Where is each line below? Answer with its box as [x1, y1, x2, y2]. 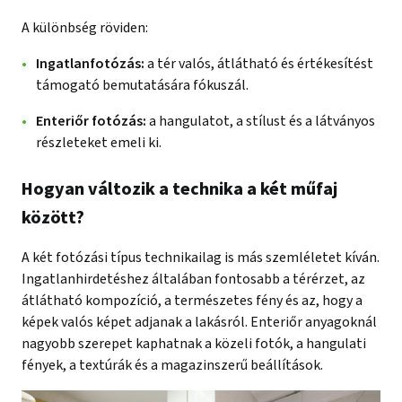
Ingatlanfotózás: [36, 53, 144, 74]
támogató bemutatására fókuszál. [36, 74, 249, 95]
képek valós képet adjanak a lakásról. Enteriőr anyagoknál [22, 311, 377, 332]
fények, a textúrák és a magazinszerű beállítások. [22, 354, 323, 375]
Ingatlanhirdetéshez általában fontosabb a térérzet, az [22, 268, 365, 289]
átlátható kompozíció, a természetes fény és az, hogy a [22, 290, 363, 310]
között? [22, 205, 84, 231]
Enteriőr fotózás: [36, 110, 149, 131]
